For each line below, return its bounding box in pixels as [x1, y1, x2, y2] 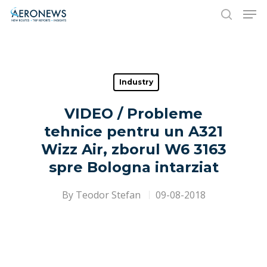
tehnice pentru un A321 [44, 123, 223, 140]
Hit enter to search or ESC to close [52, 67, 182, 79]
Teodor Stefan [75, 188, 141, 201]
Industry [119, 77, 153, 86]
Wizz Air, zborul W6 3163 [41, 141, 226, 158]
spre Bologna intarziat [48, 159, 219, 176]
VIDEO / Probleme [64, 105, 203, 122]
